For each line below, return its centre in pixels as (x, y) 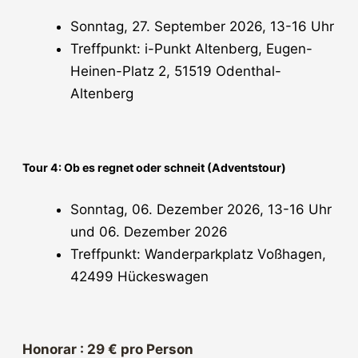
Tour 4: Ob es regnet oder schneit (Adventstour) (154, 168)
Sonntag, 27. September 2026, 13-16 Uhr (202, 27)
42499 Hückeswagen (139, 276)
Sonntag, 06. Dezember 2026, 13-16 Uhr (201, 209)
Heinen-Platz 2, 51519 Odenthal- (176, 72)
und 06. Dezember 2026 (149, 231)
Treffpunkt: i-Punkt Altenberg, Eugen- (191, 49)
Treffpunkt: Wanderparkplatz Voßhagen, (198, 254)
